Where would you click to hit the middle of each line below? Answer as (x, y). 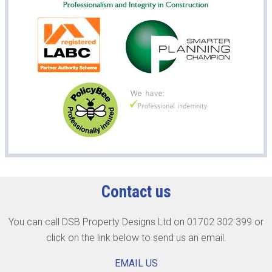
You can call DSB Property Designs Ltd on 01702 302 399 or (136, 222)
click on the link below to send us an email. (136, 238)
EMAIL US (136, 263)
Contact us (136, 192)
